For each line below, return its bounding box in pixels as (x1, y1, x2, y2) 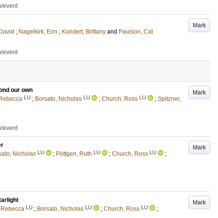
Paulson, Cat (119, 28, 153, 35)
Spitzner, (158, 95, 181, 102)
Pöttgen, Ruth (56, 150, 92, 157)
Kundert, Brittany (62, 28, 106, 35)
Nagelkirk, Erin (18, 28, 57, 35)
